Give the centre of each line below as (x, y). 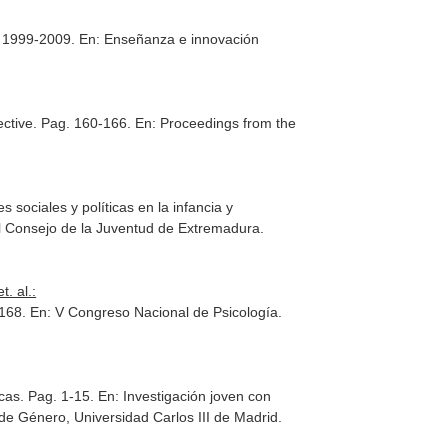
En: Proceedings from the (216, 123)
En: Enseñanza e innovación (169, 39)
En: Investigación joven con (185, 396)
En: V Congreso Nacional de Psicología (154, 312)
